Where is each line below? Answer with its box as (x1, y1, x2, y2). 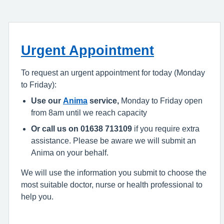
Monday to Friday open (119, 96, 202, 104)
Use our (31, 96, 63, 104)
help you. (21, 192, 53, 200)
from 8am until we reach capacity (31, 108, 147, 116)
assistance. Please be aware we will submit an (31, 136, 196, 144)
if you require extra (132, 124, 199, 132)
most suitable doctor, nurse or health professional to (21, 180, 202, 188)
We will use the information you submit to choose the (21, 168, 206, 176)
